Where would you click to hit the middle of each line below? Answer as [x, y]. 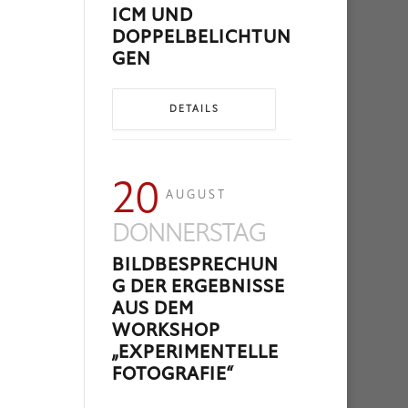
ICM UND [153, 15]
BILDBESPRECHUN [196, 265]
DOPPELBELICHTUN [202, 37]
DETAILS [194, 109]
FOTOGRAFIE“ [173, 374]
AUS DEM [153, 309]
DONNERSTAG [189, 233]
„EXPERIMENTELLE [196, 352]
